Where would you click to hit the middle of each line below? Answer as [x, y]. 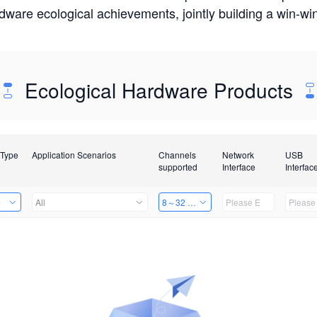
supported [178, 167]
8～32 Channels [193, 202]
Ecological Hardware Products [158, 90]
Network [238, 155]
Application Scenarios [74, 155]
